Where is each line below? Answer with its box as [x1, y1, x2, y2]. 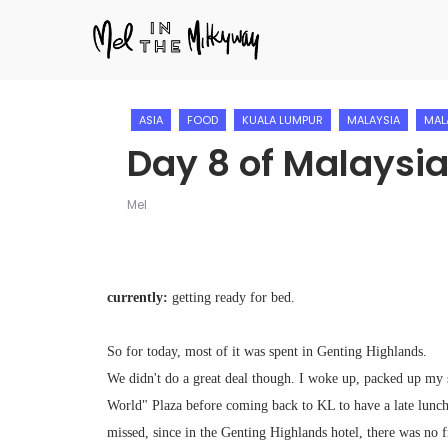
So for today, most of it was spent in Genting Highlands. [107, 344, 427, 359]
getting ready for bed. [168, 290, 295, 305]
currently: [107, 290, 168, 305]
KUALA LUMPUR [242, 112, 323, 128]
